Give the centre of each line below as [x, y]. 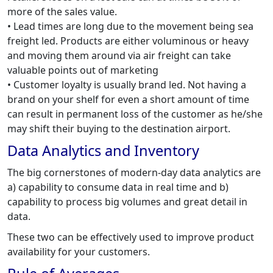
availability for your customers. [79, 251]
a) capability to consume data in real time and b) [118, 187]
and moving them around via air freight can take [119, 55]
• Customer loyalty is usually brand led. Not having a [127, 84]
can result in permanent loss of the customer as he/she [135, 114]
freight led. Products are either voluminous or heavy [128, 41]
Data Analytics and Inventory [103, 150]
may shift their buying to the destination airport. [119, 128]
